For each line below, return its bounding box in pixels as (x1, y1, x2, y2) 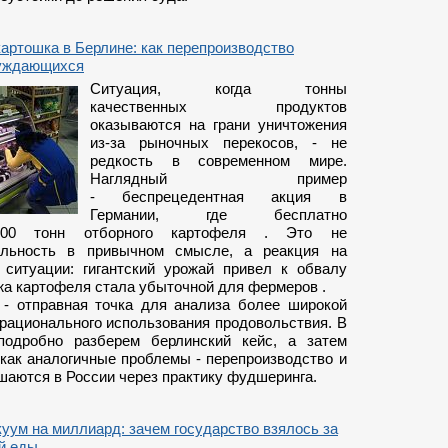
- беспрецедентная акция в (90, 188, 347, 205)
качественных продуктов (90, 98, 347, 115)
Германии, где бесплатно (90, 206, 347, 223)
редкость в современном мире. (90, 152, 347, 169)
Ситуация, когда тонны (90, 80, 347, 97)
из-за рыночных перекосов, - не (90, 134, 347, 151)
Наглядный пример (90, 170, 347, 187)
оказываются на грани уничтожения (90, 116, 347, 133)
